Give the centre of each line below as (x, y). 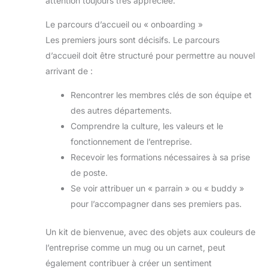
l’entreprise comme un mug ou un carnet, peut (135, 248)
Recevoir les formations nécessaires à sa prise (160, 157)
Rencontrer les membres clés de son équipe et (161, 95)
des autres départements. (121, 111)
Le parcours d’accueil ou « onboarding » (124, 25)
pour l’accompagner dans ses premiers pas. (156, 204)
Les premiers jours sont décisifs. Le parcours (133, 40)
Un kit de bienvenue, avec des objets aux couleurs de (150, 232)
